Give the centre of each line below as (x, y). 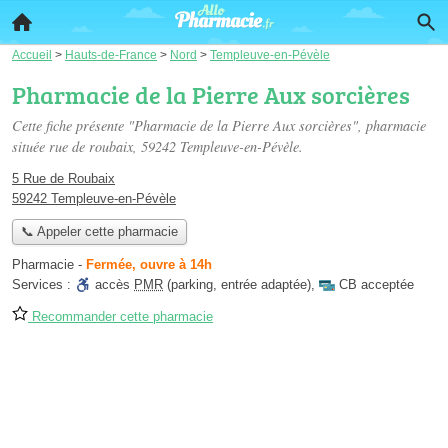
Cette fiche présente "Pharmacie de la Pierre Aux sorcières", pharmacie (219, 125)
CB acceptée (376, 285)
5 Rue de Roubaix (63, 178)
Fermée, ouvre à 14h (149, 265)
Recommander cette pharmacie (120, 317)
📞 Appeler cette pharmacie (99, 232)
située (30, 146)
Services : (43, 285)
